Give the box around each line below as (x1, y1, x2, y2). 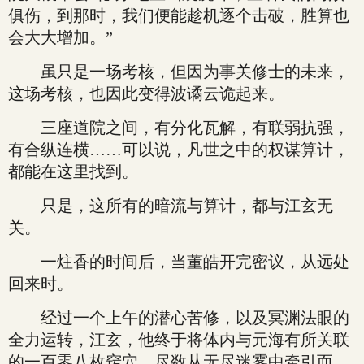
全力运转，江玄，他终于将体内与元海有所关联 (8, 331, 349, 349)
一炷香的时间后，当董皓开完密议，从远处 (8, 253, 349, 271)
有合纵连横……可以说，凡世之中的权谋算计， (8, 141, 349, 158)
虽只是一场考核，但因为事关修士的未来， (8, 63, 349, 80)
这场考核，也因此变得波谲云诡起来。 (8, 84, 284, 102)
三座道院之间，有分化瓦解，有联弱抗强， (8, 119, 349, 136)
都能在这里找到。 (8, 162, 138, 180)
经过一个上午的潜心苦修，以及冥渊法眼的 (8, 309, 349, 327)
